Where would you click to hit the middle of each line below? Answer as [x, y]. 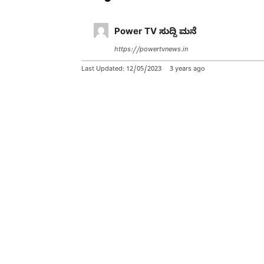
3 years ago [187, 70]
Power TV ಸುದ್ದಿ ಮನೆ [156, 33]
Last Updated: [104, 70]
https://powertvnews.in [151, 50]
